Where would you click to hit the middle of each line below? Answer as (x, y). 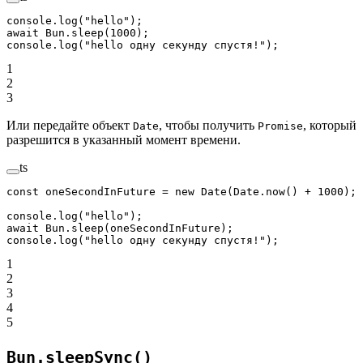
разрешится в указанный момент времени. (124, 139)
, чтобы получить (208, 125)
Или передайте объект (70, 125)
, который (330, 125)
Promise (280, 126)
